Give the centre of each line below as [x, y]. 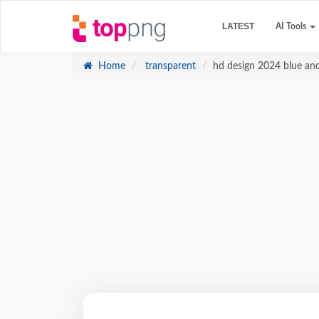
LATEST [238, 26]
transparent [169, 66]
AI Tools [292, 26]
